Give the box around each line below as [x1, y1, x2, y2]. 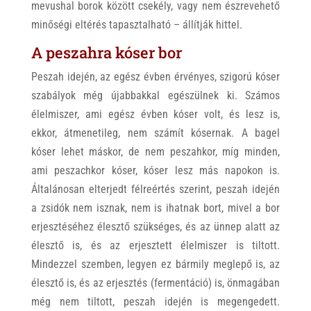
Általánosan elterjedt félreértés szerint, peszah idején [31, 183, 280, 196]
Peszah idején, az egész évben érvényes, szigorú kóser [31, 70, 280, 84]
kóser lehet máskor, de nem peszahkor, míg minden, [31, 145, 280, 159]
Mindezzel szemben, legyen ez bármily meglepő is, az [31, 258, 280, 271]
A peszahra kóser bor [31, 42, 182, 63]
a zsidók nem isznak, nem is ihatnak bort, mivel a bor [31, 201, 280, 215]
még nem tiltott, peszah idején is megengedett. [31, 295, 280, 309]
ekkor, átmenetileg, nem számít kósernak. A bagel [31, 126, 280, 140]
